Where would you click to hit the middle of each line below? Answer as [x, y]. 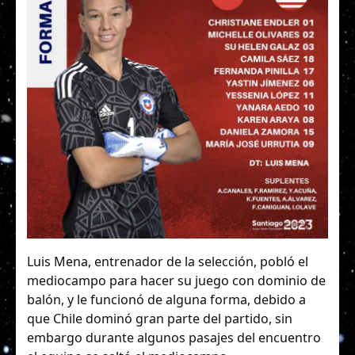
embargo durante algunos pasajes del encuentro [174, 337]
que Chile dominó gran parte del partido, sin [160, 318]
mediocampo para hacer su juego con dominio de [176, 280]
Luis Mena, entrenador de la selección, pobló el [168, 261]
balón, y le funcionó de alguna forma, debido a [166, 299]
